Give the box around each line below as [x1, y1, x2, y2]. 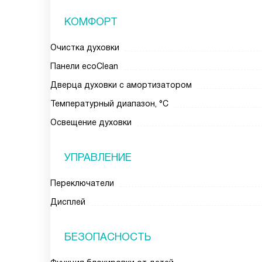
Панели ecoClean [50, 61, 118, 71]
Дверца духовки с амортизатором [50, 80, 192, 89]
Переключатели [50, 178, 114, 188]
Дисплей [50, 197, 85, 206]
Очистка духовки [50, 43, 119, 52]
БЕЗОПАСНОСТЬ [64, 231, 151, 243]
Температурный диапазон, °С [50, 99, 168, 108]
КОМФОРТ [64, 16, 118, 27]
